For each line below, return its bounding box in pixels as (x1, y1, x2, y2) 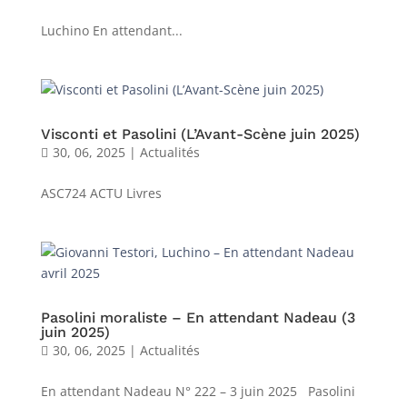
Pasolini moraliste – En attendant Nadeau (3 (40, 309, 355, 326)
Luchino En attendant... (40, 22, 183, 39)
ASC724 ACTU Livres (40, 184, 162, 202)
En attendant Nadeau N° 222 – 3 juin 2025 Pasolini (40, 382, 355, 400)
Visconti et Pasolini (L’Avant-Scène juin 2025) (40, 125, 360, 143)
